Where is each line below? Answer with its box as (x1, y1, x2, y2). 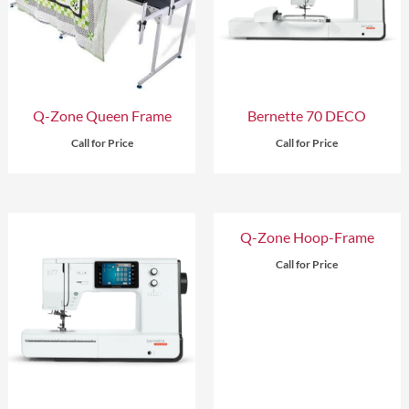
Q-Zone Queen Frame (32, 106, 172, 124)
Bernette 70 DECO (247, 106, 367, 124)
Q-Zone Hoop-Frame (239, 228, 374, 246)
